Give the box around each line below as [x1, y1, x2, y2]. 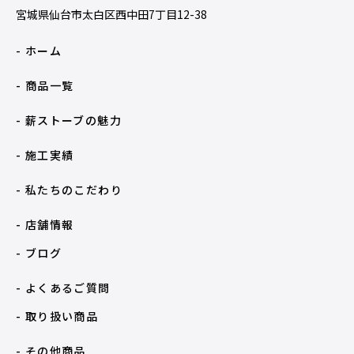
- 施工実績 [16, 147, 74, 163]
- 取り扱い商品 [16, 308, 99, 324]
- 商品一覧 [16, 77, 74, 93]
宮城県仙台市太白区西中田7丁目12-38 [16, 6, 207, 22]
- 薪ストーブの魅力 [16, 112, 122, 128]
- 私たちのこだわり [16, 182, 122, 198]
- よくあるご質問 [16, 280, 111, 296]
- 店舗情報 [16, 217, 74, 232]
